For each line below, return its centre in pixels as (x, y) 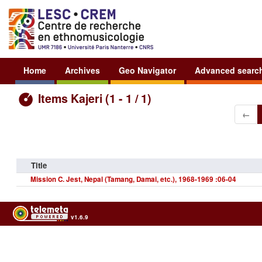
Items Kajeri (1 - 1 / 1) (93, 98)
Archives (82, 70)
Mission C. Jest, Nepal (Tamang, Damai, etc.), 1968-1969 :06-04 (133, 179)
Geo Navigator (147, 70)
